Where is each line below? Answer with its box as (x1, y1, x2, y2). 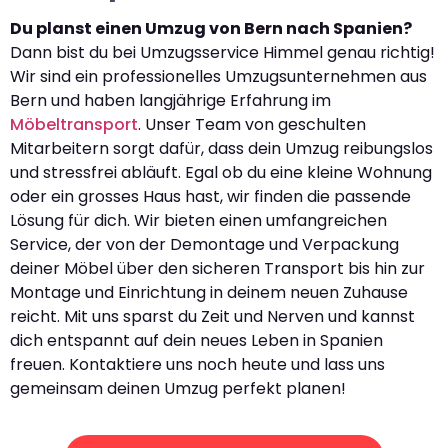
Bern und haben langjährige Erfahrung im (10, 88, 331, 112)
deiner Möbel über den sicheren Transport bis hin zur (10, 256, 425, 280)
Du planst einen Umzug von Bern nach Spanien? (10, 16, 412, 40)
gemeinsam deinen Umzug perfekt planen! (10, 376, 346, 400)
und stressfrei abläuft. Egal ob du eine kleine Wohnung (10, 160, 432, 184)
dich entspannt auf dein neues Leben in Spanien (10, 328, 383, 352)
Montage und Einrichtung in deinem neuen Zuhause (10, 280, 408, 304)
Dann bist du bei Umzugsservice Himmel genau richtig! (10, 40, 435, 64)
